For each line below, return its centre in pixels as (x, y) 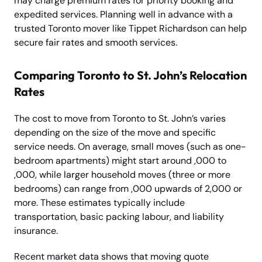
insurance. (36, 231)
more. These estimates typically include (99, 203)
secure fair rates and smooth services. (96, 43)
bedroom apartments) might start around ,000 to (120, 161)
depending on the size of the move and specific (115, 133)
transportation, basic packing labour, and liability (119, 217)
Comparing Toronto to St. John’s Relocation (130, 75)
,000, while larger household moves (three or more (122, 175)
